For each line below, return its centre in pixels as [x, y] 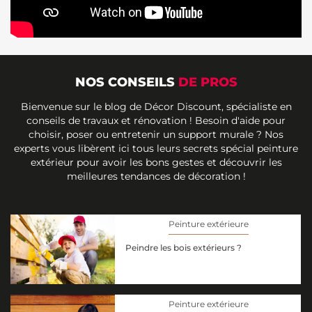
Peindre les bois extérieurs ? [184, 248]
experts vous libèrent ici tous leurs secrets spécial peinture [156, 149]
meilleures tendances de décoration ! [156, 177]
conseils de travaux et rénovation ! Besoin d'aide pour [156, 121]
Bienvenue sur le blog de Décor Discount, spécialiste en [156, 107]
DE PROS [208, 83]
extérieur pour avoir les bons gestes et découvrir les [156, 163]
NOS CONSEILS [126, 83]
